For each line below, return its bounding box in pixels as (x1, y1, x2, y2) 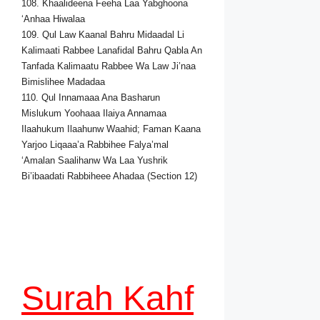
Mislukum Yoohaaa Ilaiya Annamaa (21, 108, 166, 119)
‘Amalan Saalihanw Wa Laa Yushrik (21, 155, 168, 166)
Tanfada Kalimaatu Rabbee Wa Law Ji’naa (21, 61, 196, 72)
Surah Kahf (21, 279, 194, 317)
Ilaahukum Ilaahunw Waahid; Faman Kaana (21, 124, 201, 135)
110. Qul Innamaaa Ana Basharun (21, 92, 160, 104)
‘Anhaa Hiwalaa (21, 14, 85, 25)
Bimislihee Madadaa (21, 76, 105, 88)
